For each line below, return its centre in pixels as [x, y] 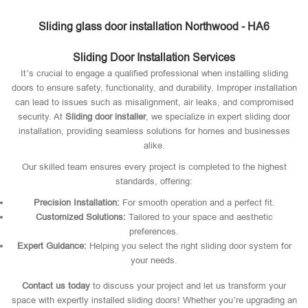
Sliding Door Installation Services [154, 57]
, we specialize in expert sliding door [218, 117]
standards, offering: [154, 181]
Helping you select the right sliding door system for [189, 246]
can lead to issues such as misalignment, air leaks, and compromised [154, 102]
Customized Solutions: [80, 217]
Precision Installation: [76, 202]
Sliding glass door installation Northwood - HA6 [154, 26]
